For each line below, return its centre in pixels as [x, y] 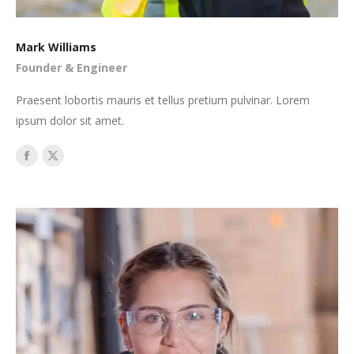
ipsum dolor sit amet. [70, 120]
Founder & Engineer [72, 67]
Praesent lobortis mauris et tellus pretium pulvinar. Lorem [163, 100]
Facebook [54, 165]
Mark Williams [56, 47]
